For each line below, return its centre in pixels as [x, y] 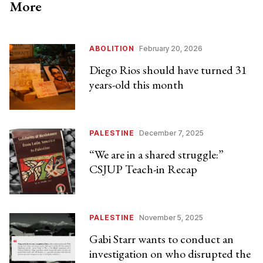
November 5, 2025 [171, 218]
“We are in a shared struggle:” [156, 155]
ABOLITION [112, 49]
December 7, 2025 [171, 133]
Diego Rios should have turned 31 [168, 70]
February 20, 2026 [171, 49]
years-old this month [136, 85]
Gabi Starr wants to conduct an [161, 239]
